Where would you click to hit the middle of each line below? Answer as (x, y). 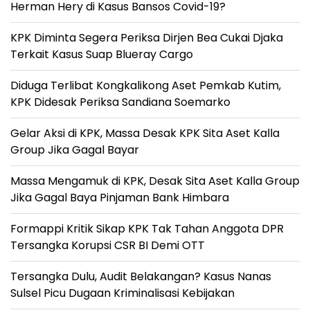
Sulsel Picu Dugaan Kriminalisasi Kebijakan (122, 293)
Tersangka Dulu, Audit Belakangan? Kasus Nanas (141, 276)
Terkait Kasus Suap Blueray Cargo (102, 54)
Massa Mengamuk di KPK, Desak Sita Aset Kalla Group (155, 181)
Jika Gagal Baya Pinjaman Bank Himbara (120, 198)
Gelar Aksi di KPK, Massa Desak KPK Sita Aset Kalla (145, 133)
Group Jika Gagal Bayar (75, 150)
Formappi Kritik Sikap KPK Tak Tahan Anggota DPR (147, 229)
